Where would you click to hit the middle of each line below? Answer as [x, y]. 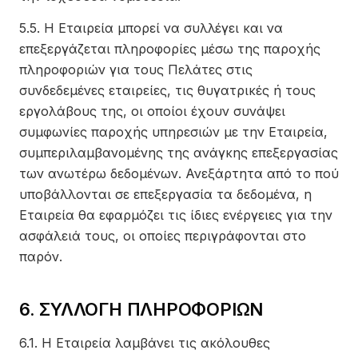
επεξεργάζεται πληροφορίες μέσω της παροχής [170, 49]
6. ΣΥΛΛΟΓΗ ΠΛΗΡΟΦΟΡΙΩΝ [141, 309]
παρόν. [41, 257]
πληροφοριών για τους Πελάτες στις [136, 70]
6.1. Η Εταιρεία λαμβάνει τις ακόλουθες [145, 343]
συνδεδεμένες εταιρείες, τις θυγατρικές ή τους [167, 90]
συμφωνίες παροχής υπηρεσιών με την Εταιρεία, [173, 132]
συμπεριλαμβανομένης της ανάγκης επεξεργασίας [179, 153]
